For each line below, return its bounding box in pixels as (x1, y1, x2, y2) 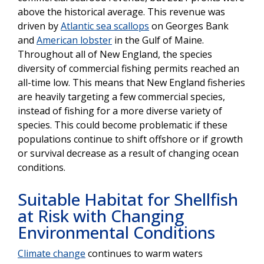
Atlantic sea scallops (61, 19, 149, 32)
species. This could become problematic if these (18, 118, 227, 131)
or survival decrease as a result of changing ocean (18, 146, 239, 160)
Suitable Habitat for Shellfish (18, 187, 238, 210)
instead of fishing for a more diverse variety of (18, 104, 222, 117)
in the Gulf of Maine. (112, 33, 204, 47)
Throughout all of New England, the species (18, 47, 212, 61)
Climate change (18, 246, 85, 260)
